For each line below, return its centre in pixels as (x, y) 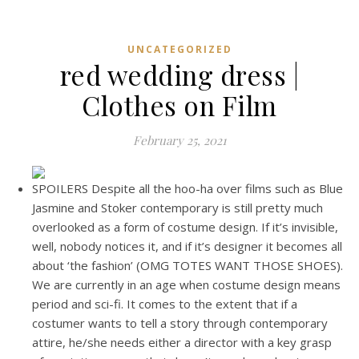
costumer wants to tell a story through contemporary (180, 323)
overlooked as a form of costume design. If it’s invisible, (185, 227)
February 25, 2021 (179, 140)
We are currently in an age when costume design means (186, 284)
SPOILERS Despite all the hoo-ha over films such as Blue (188, 188)
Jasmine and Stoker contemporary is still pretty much (177, 208)
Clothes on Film (179, 105)
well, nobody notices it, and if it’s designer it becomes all (187, 246)
